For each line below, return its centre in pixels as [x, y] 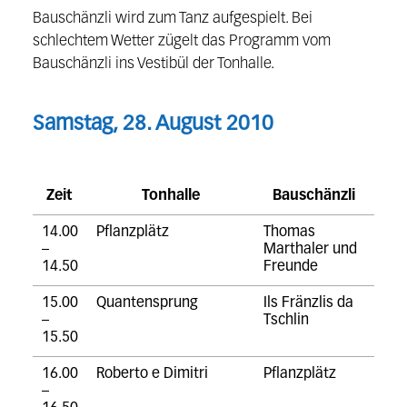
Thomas [289, 233]
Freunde [290, 268]
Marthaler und [310, 250]
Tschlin [286, 321]
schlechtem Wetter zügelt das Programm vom [181, 42]
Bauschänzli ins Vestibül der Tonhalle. [153, 65]
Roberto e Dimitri [152, 375]
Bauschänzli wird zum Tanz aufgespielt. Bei [172, 19]
